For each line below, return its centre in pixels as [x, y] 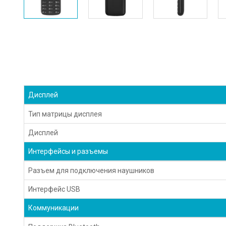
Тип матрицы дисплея [65, 114]
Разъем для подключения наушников [92, 170]
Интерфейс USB [54, 189]
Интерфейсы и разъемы [68, 151]
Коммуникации [54, 208]
